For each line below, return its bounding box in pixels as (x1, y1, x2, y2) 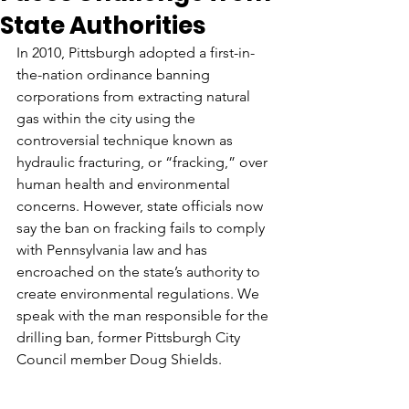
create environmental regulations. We (16, 285, 263, 302)
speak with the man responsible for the (16, 307, 272, 324)
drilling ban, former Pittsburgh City (16, 329, 244, 346)
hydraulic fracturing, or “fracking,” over (16, 153, 271, 171)
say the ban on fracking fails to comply (16, 219, 268, 236)
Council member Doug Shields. (16, 351, 222, 368)
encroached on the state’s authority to (16, 263, 264, 280)
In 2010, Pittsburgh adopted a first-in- (16, 44, 255, 61)
